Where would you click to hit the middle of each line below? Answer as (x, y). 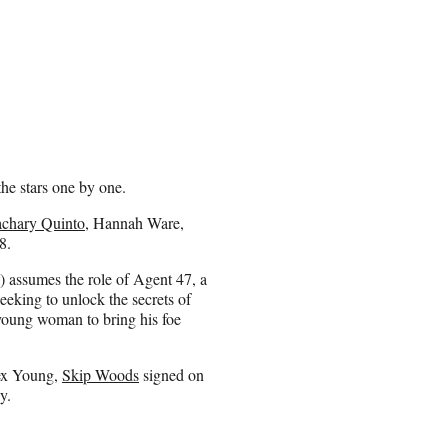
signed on (171, 374)
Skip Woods (100, 374)
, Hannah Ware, (134, 222)
